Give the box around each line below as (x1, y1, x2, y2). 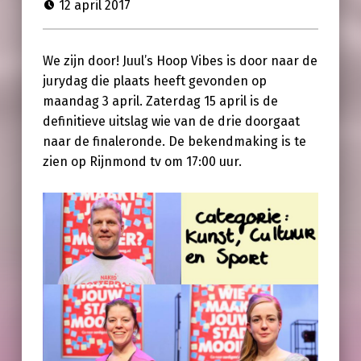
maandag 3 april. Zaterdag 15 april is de (42, 93, 278, 110)
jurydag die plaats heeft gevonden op (42, 73, 267, 89)
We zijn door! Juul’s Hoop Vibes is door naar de (42, 53, 317, 69)
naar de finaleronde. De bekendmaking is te (42, 134, 306, 150)
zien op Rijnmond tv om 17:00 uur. (42, 154, 242, 170)
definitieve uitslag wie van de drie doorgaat (42, 114, 300, 130)
